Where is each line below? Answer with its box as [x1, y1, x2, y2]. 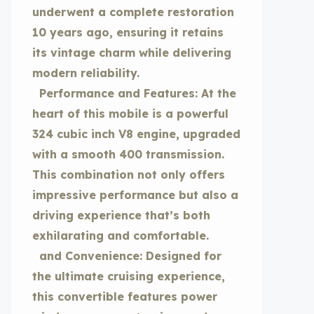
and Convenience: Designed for [32, 249, 221, 263]
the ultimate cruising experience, [32, 269, 225, 283]
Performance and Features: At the [32, 86, 236, 100]
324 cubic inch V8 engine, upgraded [32, 127, 240, 141]
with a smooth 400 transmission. [32, 147, 224, 161]
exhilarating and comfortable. [32, 228, 209, 243]
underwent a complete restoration [32, 5, 234, 19]
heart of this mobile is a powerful [32, 107, 228, 121]
